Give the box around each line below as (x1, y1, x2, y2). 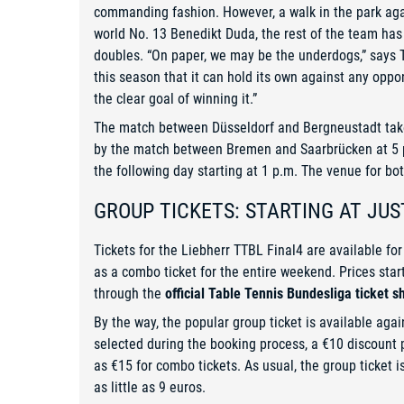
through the (94, 285, 165, 303)
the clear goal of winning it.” (94, 90, 257, 108)
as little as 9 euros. (94, 379, 206, 397)
